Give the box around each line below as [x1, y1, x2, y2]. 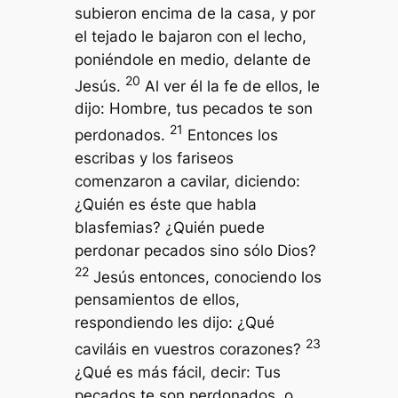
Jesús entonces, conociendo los [88, 267, 322, 286]
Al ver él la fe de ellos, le [139, 76, 320, 95]
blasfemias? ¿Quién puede [74, 218, 265, 236]
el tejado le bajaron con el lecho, [74, 27, 306, 45]
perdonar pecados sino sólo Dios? [74, 241, 316, 259]
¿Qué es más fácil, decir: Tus [74, 363, 281, 382]
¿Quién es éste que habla [74, 195, 257, 213]
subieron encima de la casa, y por [74, 4, 315, 22]
